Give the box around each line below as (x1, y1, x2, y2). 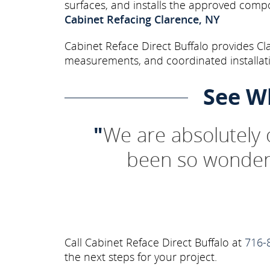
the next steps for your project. (64, 250, 217, 265)
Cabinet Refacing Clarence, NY (64, 12, 220, 27)
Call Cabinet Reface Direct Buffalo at (64, 235, 245, 250)
